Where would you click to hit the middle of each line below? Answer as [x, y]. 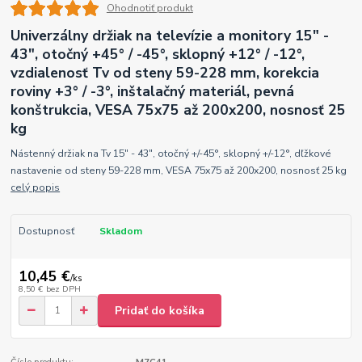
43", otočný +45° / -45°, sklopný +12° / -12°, [158, 54]
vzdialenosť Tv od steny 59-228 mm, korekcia [165, 73]
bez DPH [63, 289]
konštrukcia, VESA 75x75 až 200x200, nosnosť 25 [179, 110]
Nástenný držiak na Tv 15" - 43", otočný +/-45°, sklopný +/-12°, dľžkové [171, 153]
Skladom [120, 231]
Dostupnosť [46, 231]
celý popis [36, 187]
